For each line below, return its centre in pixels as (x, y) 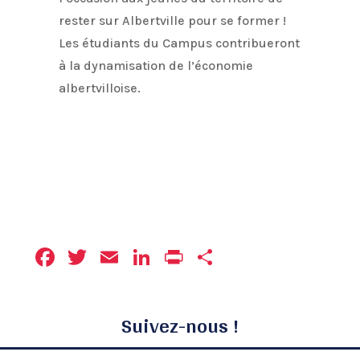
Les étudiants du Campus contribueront (180, 43)
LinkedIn (206, 256)
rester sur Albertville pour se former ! (173, 20)
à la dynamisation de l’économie (156, 65)
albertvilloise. (100, 88)
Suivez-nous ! (180, 325)
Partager (270, 256)
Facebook (115, 256)
